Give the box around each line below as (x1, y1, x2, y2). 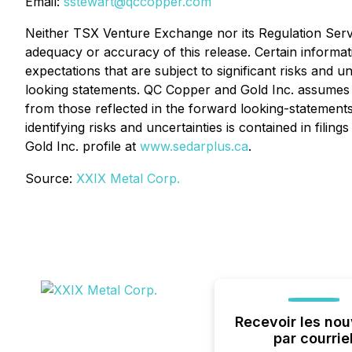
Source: (25, 170, 76, 186)
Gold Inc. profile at (25, 138, 140, 154)
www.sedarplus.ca (140, 138, 248, 154)
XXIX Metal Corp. (76, 170, 180, 186)
